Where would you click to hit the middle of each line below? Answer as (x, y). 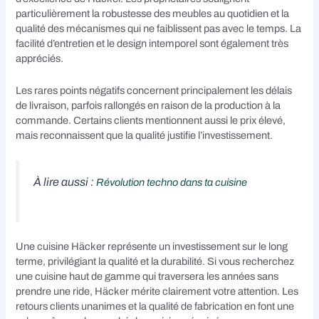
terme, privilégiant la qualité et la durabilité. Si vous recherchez (155, 262)
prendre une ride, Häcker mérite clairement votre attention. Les (157, 292)
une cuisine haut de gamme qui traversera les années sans (147, 277)
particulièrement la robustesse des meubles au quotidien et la (153, 14)
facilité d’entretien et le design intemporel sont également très (152, 44)
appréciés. (40, 59)
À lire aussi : (65, 182)
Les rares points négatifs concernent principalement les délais (154, 90)
